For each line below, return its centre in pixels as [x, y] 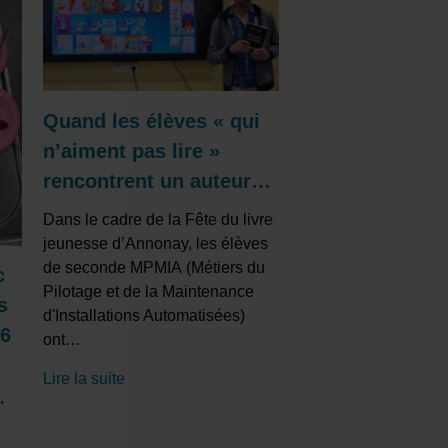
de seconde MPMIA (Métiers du [154, 268]
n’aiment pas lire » [132, 151]
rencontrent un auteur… [157, 181]
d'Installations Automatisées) [144, 316]
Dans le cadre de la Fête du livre [158, 220]
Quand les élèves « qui [152, 121]
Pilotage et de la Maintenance [149, 292]
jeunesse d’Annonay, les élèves [156, 244]
